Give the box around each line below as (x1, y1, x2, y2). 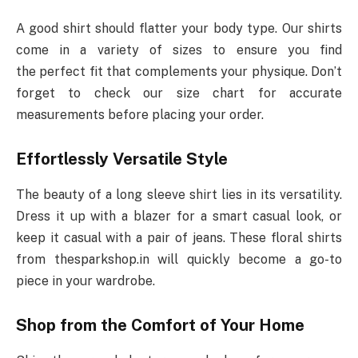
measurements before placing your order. (16, 106, 264, 122)
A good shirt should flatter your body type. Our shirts (16, 20, 342, 36)
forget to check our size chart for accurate (16, 85, 342, 101)
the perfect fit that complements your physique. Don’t (16, 63, 342, 79)
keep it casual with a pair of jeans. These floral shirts (16, 229, 342, 245)
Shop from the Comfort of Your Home (16, 316, 304, 336)
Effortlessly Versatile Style (16, 149, 228, 169)
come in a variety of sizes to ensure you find (16, 42, 342, 58)
